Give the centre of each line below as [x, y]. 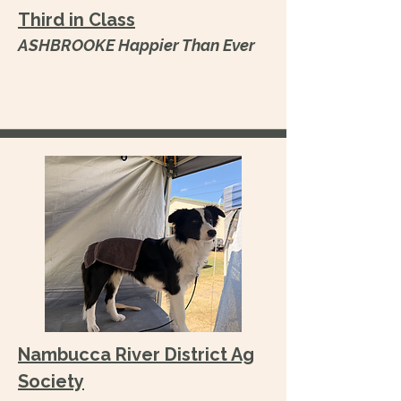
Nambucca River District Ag [136, 354]
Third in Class [77, 20]
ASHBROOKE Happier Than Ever [137, 45]
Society [51, 381]
